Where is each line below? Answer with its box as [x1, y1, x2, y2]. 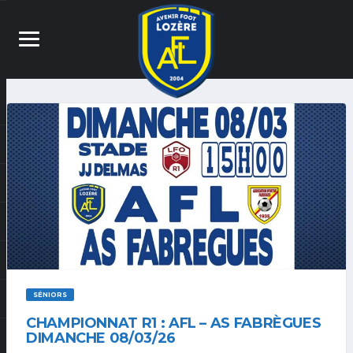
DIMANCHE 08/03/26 [26, 329, 176, 347]
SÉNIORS [32, 291, 67, 299]
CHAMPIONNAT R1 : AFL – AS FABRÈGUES [26, 314, 321, 333]
